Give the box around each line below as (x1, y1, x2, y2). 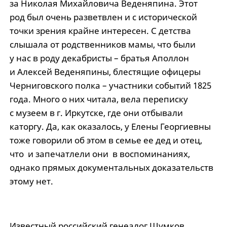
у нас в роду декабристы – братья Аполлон (9, 52, 189, 64)
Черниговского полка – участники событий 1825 (9, 80, 211, 92)
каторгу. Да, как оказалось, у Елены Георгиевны (9, 121, 211, 133)
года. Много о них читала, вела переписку (9, 93, 188, 105)
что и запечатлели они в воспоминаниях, (9, 148, 190, 160)
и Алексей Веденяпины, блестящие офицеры (9, 66, 201, 78)
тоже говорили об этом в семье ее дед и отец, (9, 134, 202, 146)
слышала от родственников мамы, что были (9, 39, 196, 51)
